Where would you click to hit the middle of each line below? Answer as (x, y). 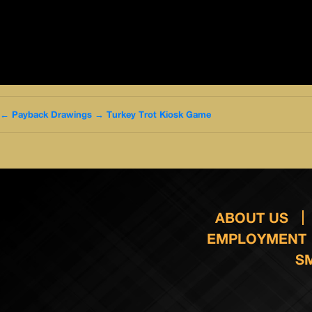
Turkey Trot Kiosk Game (159, 114)
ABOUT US (252, 217)
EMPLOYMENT (256, 238)
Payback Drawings (52, 114)
